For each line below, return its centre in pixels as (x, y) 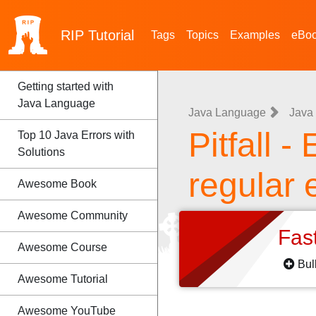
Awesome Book (57, 184)
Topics (202, 35)
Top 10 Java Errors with (76, 135)
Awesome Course (62, 247)
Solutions (41, 152)
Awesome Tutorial (63, 279)
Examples (255, 35)
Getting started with (66, 86)
